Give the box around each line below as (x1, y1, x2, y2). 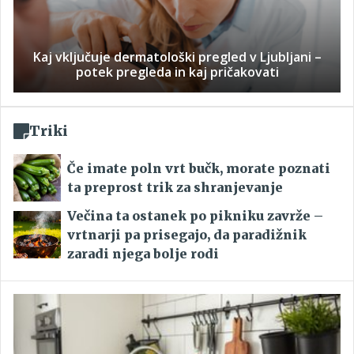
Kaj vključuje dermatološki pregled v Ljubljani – (32, 48, 322, 66)
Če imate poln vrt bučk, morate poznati (67, 160, 330, 177)
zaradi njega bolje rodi (67, 246, 219, 262)
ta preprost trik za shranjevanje (67, 179, 283, 196)
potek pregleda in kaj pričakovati (75, 63, 279, 81)
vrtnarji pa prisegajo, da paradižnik (67, 227, 307, 243)
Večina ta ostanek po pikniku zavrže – (67, 208, 323, 224)
